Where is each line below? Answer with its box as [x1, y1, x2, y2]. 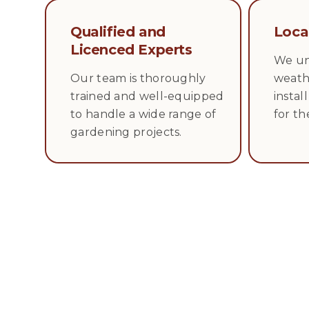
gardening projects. [70, 125, 182, 139]
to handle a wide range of [70, 107, 217, 121]
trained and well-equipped [70, 89, 224, 103]
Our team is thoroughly [70, 71, 206, 85]
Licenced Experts [70, 41, 192, 58]
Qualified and [70, 23, 166, 40]
